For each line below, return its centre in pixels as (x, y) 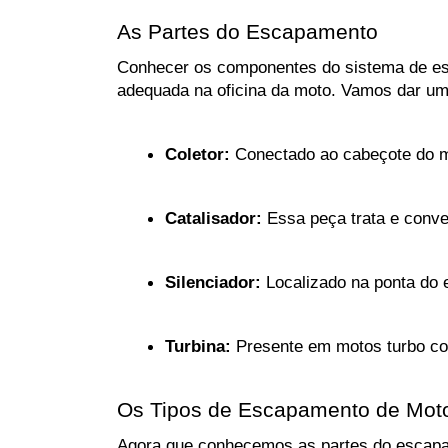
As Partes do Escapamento (247, 32)
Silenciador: (213, 282)
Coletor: (197, 154)
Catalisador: (213, 218)
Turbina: (198, 346)
